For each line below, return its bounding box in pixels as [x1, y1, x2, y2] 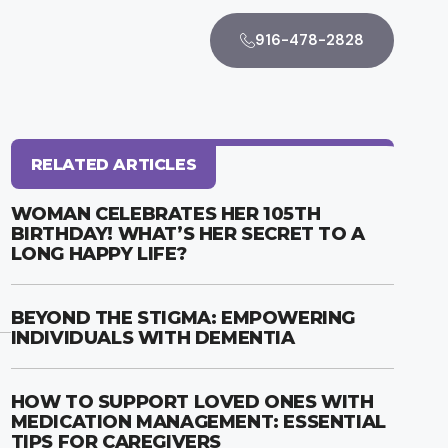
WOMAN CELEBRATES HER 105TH [10, 202, 321, 225]
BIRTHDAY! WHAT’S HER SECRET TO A [10, 222, 365, 245]
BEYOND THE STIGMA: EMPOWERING [10, 306, 355, 329]
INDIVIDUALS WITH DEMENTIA [10, 326, 295, 349]
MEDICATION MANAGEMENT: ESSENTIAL [10, 410, 386, 433]
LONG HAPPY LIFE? [10, 242, 187, 265]
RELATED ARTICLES [30, 154, 197, 174]
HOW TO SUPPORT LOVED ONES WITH [10, 390, 374, 413]
